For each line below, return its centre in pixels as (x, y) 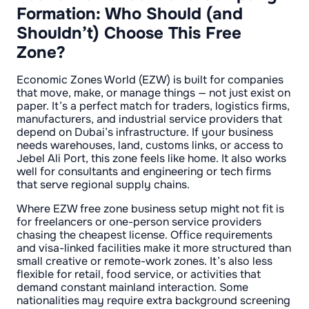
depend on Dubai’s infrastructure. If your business (145, 132)
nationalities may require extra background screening (153, 300)
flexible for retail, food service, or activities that (139, 274)
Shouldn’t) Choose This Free (129, 33)
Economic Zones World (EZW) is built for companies (150, 79)
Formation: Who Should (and (130, 13)
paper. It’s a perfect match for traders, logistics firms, (153, 106)
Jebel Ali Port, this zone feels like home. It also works (151, 158)
